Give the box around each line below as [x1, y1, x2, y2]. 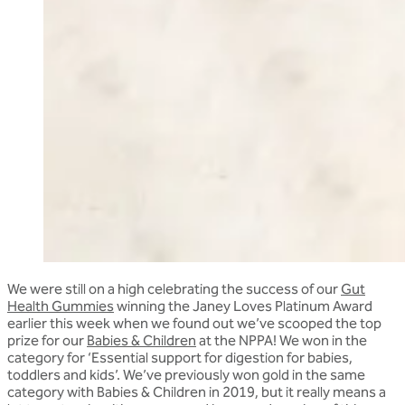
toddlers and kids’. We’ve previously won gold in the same [7, 365, 365, 383]
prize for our [7, 331, 87, 349]
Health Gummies [7, 297, 114, 315]
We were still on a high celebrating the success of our [7, 279, 341, 297]
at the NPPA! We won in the [196, 331, 367, 349]
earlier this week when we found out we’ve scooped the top [7, 314, 381, 332]
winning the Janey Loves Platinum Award [114, 297, 372, 315]
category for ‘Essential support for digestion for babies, [7, 348, 353, 366]
